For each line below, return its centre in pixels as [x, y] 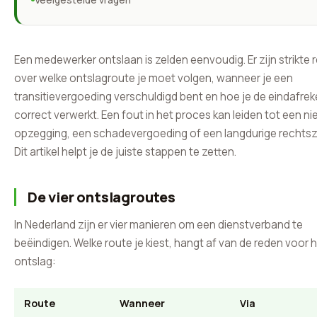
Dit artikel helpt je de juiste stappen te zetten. [125, 152]
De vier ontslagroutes [102, 197]
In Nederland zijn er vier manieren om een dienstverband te [158, 225]
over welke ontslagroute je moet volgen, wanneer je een [154, 78]
